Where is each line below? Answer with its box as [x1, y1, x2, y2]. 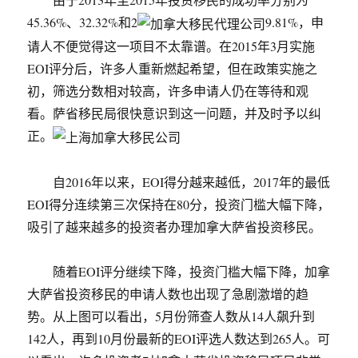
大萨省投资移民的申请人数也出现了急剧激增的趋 [27, 285, 309, 303]
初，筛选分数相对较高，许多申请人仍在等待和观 [27, 82, 309, 99]
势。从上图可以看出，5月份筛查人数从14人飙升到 [27, 308, 316, 325]
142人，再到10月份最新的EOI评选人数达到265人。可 [27, 330, 331, 348]
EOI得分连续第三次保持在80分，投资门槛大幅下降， [27, 196, 331, 213]
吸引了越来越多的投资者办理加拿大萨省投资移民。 [27, 218, 322, 236]
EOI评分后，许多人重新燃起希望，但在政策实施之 [27, 59, 318, 77]
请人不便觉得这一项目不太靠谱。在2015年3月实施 [27, 37, 316, 54]
